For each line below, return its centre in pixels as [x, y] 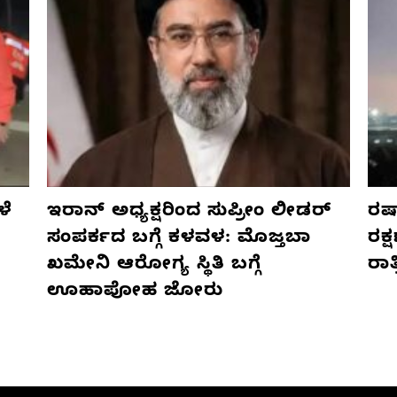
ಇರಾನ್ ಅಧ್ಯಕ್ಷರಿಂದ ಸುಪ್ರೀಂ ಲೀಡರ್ [189, 213]
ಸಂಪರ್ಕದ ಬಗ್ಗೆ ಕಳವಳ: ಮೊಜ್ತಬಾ [179, 239]
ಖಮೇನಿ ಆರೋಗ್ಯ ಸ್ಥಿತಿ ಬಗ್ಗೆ [154, 266]
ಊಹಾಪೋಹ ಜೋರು [135, 292]
